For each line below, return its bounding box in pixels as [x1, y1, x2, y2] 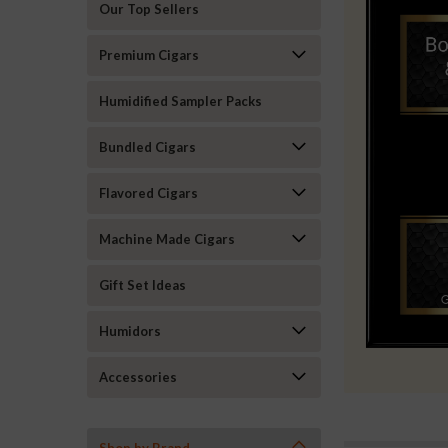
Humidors [99, 323, 161, 339]
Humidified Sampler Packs [99, 93, 262, 109]
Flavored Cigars [99, 185, 198, 201]
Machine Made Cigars [99, 231, 235, 247]
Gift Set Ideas [99, 277, 186, 293]
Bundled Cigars [99, 139, 196, 155]
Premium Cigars [99, 47, 199, 63]
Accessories [99, 369, 177, 385]
